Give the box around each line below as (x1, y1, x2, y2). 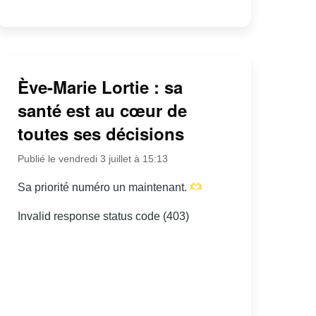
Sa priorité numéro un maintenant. (17, 181, 190, 194)
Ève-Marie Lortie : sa (17, 75, 183, 99)
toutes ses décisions (17, 121, 184, 146)
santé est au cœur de (17, 98, 187, 123)
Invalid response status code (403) (17, 210, 189, 223)
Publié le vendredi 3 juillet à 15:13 (17, 153, 168, 165)
